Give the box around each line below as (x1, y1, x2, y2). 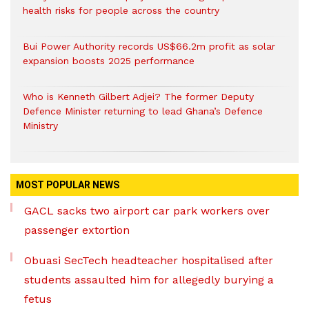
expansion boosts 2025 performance (23, 55, 195, 66)
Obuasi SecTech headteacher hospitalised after (24, 254, 273, 267)
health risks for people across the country (23, 5, 219, 16)
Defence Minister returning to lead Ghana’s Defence (23, 106, 263, 117)
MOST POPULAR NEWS (16, 179, 119, 190)
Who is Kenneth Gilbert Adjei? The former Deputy (23, 91, 254, 102)
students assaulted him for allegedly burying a (24, 273, 274, 286)
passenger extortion (24, 223, 130, 237)
